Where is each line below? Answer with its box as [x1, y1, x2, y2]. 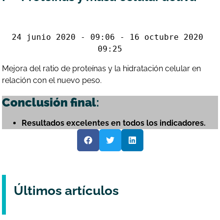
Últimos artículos [14, 183, 119, 198]
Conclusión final [2, 95, 97, 110]
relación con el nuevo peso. [2, 75, 102, 85]
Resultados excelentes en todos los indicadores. [22, 118, 206, 128]
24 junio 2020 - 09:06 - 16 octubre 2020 [12, 32, 203, 42]
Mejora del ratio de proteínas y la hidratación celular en [2, 63, 201, 73]
